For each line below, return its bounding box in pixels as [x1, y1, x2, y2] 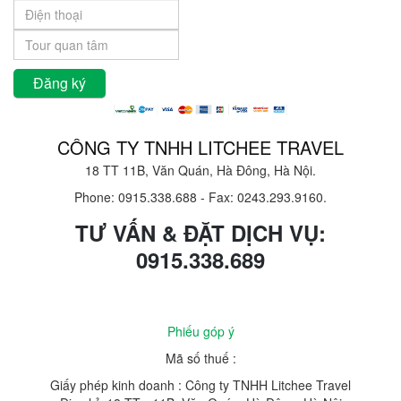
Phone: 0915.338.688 [74, 188, 197, 207]
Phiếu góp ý [166, 322, 235, 341]
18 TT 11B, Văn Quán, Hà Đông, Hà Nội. [85, 161, 316, 180]
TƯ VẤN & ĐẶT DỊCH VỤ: [75, 218, 326, 249]
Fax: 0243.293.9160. [209, 188, 327, 207]
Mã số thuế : [165, 349, 236, 368]
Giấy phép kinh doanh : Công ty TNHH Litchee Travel [50, 376, 351, 395]
